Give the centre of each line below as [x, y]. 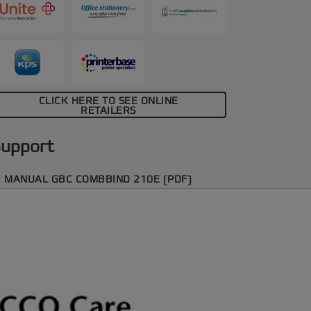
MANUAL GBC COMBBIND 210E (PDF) [98, 179]
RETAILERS [108, 111]
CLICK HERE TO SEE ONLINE [108, 101]
